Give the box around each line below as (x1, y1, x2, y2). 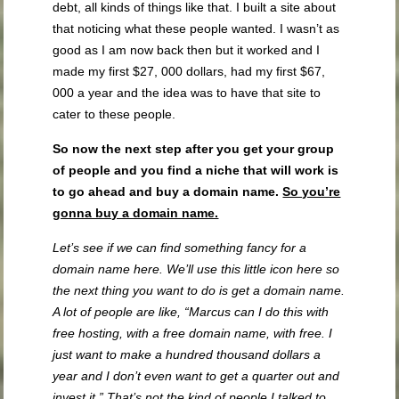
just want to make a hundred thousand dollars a (53, 347, 322, 362)
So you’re (282, 184, 341, 199)
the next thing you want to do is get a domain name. (53, 283, 346, 298)
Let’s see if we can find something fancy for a (53, 240, 307, 256)
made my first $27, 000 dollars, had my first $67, (53, 64, 326, 79)
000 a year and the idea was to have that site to (53, 85, 322, 101)
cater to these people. (53, 107, 176, 122)
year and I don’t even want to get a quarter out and (53, 369, 340, 384)
